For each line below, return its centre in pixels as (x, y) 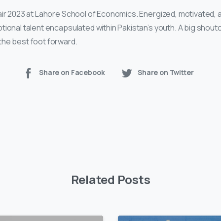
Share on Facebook (72, 73)
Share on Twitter (166, 73)
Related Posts (110, 180)
